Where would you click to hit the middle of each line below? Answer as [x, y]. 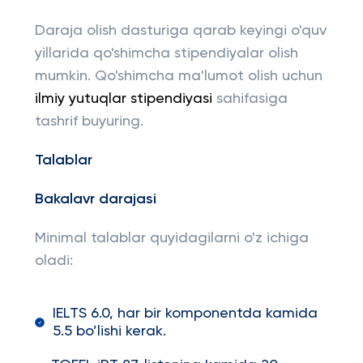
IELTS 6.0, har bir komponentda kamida [186, 314]
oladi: [53, 261]
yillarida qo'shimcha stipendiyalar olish [166, 53]
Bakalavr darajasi [95, 199]
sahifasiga [250, 99]
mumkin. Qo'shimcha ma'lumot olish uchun [178, 76]
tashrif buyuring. [89, 122]
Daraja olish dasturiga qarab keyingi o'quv [180, 31]
